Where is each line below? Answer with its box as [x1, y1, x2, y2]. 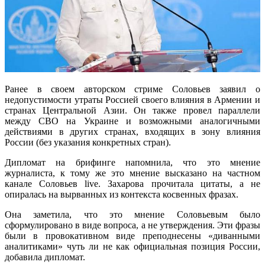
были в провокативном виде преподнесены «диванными [5, 231, 260, 241]
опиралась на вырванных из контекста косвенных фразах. [5, 189, 238, 200]
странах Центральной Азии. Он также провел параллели [5, 105, 260, 116]
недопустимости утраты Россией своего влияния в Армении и [5, 95, 260, 105]
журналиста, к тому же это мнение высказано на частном [5, 168, 260, 179]
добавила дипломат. [5, 252, 85, 263]
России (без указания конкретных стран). [5, 137, 171, 148]
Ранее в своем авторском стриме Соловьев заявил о [5, 84, 260, 95]
